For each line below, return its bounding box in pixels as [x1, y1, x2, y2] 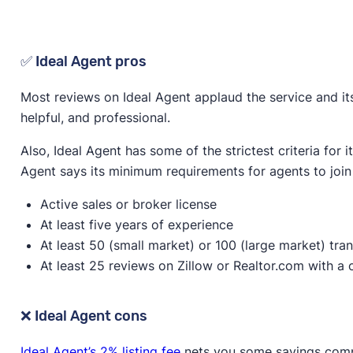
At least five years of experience [39, 217, 233, 233]
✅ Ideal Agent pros [20, 53, 147, 71]
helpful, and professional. [20, 110, 170, 126]
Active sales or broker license [39, 196, 217, 213]
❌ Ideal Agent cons [20, 307, 147, 325]
